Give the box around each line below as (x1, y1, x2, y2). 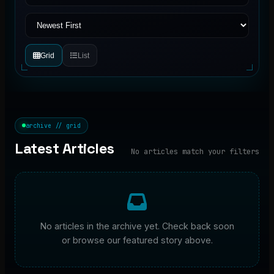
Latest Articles (15, 139, 114, 158)
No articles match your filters (131, 146, 259, 157)
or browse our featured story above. (61, 235, 213, 246)
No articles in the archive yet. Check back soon (40, 221, 234, 232)
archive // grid (26, 121, 81, 130)
